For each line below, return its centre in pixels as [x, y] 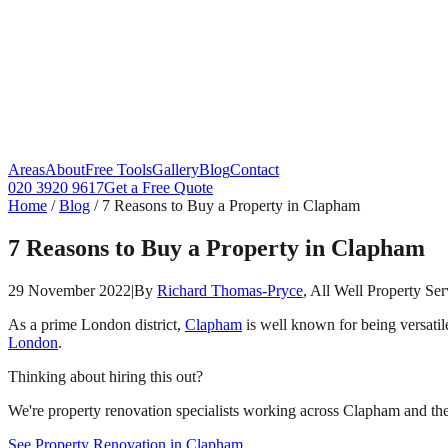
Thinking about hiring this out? [105, 376]
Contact [254, 169]
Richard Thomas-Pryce [230, 290]
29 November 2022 [69, 290]
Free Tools [118, 169]
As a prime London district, [96, 324]
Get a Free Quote [158, 187]
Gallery [175, 169]
